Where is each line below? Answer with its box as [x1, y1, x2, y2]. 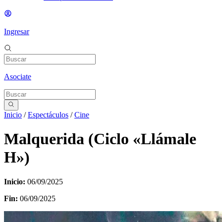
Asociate [4, 72, 31, 81]
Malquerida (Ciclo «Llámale [4, 130, 196, 148]
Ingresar [4, 27, 29, 36]
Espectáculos [28, 110, 68, 119]
